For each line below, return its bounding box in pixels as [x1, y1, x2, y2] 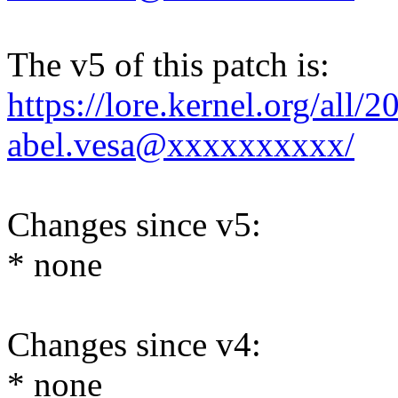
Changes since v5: [7, 205, 261, 244]
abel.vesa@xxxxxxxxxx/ [7, 125, 354, 164]
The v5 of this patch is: [7, 45, 330, 84]
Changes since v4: [7, 325, 261, 364]
